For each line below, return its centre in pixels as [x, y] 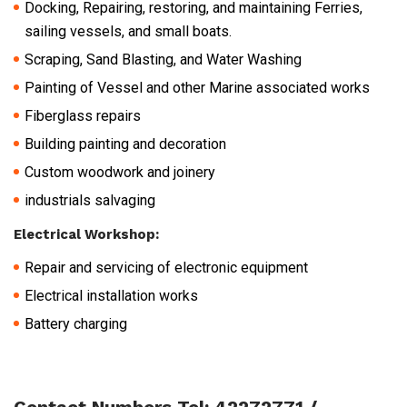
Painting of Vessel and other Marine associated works [197, 87]
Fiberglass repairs [83, 115]
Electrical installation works [111, 295]
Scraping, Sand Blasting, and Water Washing [163, 59]
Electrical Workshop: [86, 234]
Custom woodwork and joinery [120, 172]
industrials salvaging [90, 200]
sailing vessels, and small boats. [128, 31]
